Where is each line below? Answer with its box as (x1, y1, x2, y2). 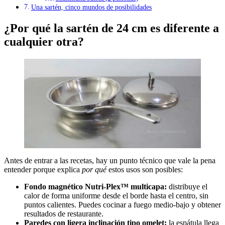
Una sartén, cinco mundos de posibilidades (31, 3, 152, 12)
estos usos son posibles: (106, 165, 183, 174)
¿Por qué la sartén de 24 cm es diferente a (4, 22, 219, 35)
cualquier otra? (4, 35, 84, 49)
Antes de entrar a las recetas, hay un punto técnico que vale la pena (4, 156, 215, 165)
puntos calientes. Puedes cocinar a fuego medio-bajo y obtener (24, 200, 221, 209)
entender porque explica (4, 165, 82, 174)
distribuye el (167, 182, 207, 191)
